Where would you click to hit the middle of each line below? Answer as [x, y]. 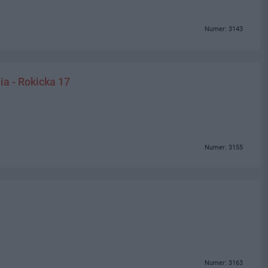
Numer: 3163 [224, 263]
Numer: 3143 [224, 29]
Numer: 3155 [224, 147]
